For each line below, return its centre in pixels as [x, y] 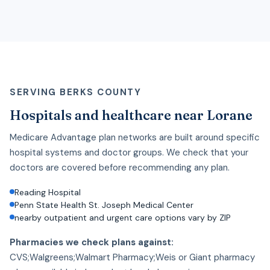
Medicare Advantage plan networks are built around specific [135, 137]
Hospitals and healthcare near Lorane [131, 115]
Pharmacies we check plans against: [92, 242]
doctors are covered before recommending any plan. [120, 167]
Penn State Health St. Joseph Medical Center [104, 205]
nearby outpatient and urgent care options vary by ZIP [123, 217]
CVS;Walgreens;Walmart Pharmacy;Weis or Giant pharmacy [132, 257]
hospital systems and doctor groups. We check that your [129, 152]
